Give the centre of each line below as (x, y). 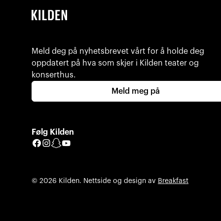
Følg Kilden (53, 132)
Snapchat (79, 143)
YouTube (88, 143)
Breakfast (173, 181)
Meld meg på (136, 91)
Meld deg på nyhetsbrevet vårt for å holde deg (118, 51)
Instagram (71, 143)
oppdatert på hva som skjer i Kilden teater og (115, 63)
